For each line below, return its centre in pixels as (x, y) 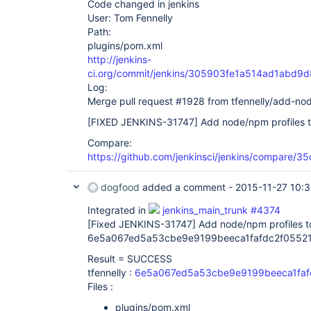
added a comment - (187, 187)
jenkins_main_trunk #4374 (221, 210)
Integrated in (118, 210)
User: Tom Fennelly (130, 18)
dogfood (120, 187)
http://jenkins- (119, 59)
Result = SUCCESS (130, 259)
